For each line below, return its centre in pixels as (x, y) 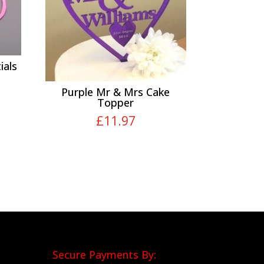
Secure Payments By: (105, 255)
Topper (116, 103)
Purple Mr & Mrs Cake (116, 92)
